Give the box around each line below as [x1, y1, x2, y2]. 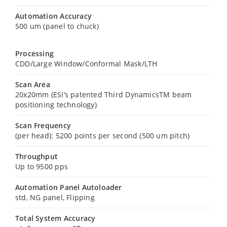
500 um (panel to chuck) [15, 21, 99, 31]
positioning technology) [15, 100, 97, 109]
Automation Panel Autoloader [15, 182, 122, 192]
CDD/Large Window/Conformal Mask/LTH [15, 59, 158, 68]
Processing [15, 49, 54, 58]
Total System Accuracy [15, 213, 96, 223]
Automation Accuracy [15, 11, 92, 21]
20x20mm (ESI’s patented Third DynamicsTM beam [15, 90, 192, 99]
